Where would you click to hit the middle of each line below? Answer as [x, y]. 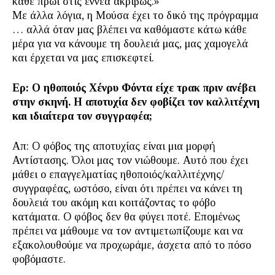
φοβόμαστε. [39, 259]
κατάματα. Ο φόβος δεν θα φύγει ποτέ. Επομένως [126, 217]
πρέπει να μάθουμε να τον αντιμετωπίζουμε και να [128, 231]
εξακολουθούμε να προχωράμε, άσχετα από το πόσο [132, 245]
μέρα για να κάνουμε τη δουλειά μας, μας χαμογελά [130, 44]
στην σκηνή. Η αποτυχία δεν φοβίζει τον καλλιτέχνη [136, 102]
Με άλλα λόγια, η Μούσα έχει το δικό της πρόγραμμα [135, 15]
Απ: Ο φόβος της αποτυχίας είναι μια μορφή [114, 146]
